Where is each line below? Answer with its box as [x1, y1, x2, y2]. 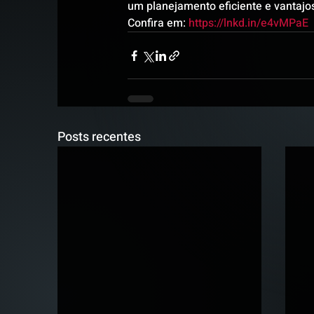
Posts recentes [57, 128, 141, 146]
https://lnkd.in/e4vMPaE [189, 15, 308, 32]
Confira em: [128, 15, 189, 32]
